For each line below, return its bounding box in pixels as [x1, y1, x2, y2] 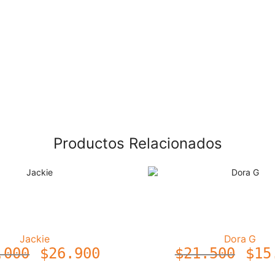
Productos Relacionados [53, 134, 222, 152]
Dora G [224, 233, 257, 245]
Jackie [20, 233, 50, 245]
